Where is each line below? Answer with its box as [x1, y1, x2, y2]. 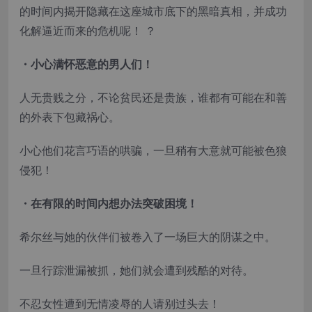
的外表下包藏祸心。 [19, 109, 120, 125]
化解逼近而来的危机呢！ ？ [19, 23, 156, 39]
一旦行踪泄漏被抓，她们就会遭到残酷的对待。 [19, 263, 253, 279]
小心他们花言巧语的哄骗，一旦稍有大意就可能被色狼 [19, 143, 287, 159]
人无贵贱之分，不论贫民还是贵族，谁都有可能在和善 [19, 90, 287, 106]
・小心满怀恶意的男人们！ [19, 56, 153, 72]
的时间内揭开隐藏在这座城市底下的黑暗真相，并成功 [19, 3, 287, 19]
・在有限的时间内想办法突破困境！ [19, 196, 198, 212]
